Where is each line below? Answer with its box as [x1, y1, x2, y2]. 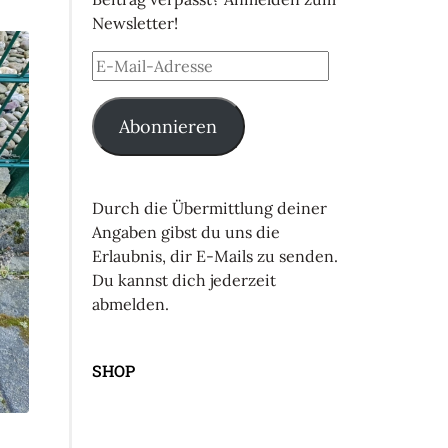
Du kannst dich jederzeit [91, 269, 276, 290]
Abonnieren [119, 114, 218, 138]
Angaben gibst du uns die [91, 221, 280, 242]
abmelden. [91, 293, 169, 314]
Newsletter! [91, 12, 178, 33]
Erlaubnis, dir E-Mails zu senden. [91, 245, 338, 266]
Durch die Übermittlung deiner [91, 197, 327, 218]
